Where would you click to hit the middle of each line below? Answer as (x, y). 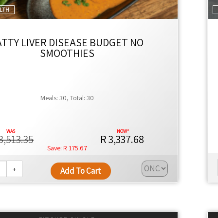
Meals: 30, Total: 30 (67, 98)
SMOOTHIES (67, 53)
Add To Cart (81, 171)
